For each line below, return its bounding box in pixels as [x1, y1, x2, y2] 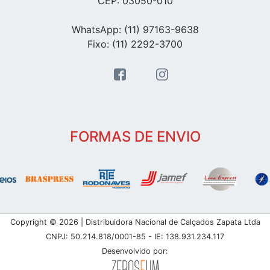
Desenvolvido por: [102, 246, 168, 256]
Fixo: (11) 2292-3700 [87, 38, 183, 51]
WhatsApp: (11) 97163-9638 [71, 24, 199, 36]
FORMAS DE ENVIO [69, 128, 201, 146]
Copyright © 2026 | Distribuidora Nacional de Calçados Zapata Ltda [10, 218, 260, 227]
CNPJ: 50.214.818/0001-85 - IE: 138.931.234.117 [46, 232, 224, 242]
